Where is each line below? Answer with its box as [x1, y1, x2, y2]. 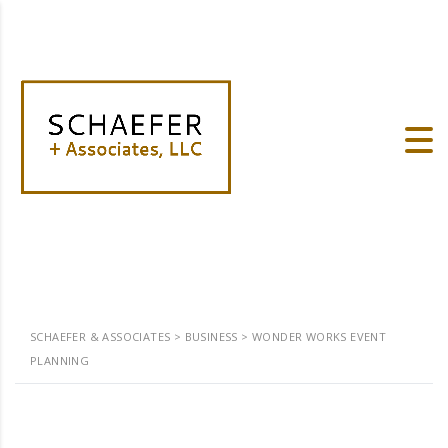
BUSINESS [184, 329, 238, 344]
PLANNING [30, 353, 90, 368]
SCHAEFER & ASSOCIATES [30, 329, 171, 344]
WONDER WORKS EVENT [252, 329, 387, 344]
